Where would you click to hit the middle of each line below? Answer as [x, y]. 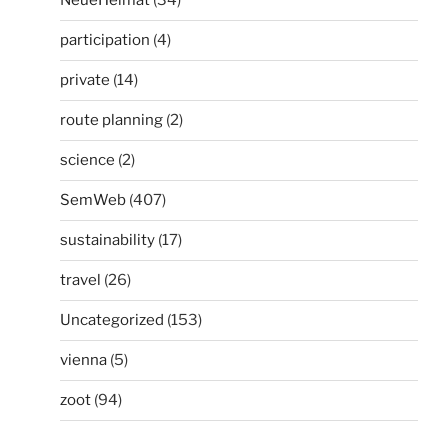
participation [105, 40]
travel [80, 280]
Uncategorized [112, 320]
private [85, 80]
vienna [83, 360]
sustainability [107, 240]
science [87, 160]
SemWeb [93, 200]
